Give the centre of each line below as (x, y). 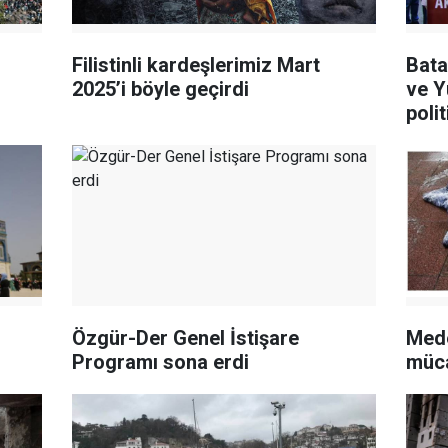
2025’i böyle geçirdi (161, 89)
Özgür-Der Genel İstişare (186, 338)
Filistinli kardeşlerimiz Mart (196, 65)
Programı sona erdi (161, 362)
